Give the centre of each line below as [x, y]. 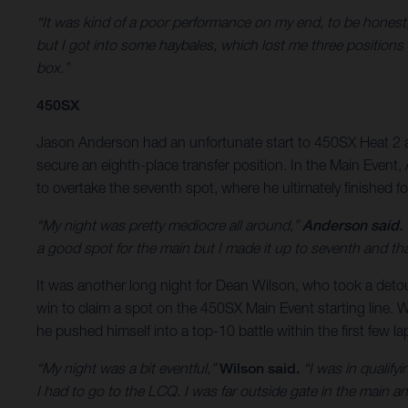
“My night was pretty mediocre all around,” [169, 225]
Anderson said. [352, 226]
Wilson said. [260, 369]
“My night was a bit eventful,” [128, 368]
